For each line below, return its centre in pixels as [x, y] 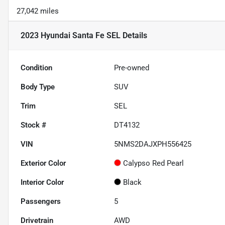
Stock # [33, 125]
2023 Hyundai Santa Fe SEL [71, 36]
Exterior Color [43, 163]
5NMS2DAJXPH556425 [153, 144]
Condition [36, 68]
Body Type [38, 87]
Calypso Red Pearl [154, 163]
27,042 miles [38, 11]
